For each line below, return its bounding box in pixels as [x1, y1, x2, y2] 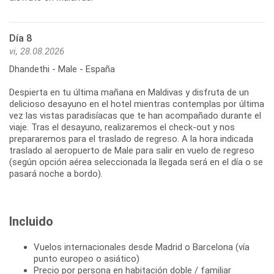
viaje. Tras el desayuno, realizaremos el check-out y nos [9, 121, 235, 133]
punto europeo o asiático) [34, 253, 139, 264]
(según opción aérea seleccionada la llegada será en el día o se [9, 156, 263, 168]
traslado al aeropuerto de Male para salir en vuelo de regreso [9, 144, 254, 156]
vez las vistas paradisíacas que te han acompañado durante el [9, 109, 261, 121]
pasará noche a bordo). [9, 168, 103, 179]
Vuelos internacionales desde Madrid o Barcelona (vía [34, 241, 250, 253]
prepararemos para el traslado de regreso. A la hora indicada [9, 133, 253, 144]
